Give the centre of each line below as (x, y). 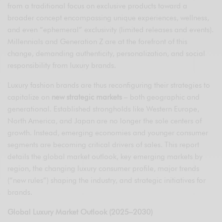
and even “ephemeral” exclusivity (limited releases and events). (111, 30)
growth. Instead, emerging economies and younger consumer (108, 133)
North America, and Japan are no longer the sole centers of (105, 121)
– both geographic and (161, 97)
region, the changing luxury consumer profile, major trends (104, 169)
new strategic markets (87, 97)
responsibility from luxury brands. (62, 66)
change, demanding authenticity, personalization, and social (107, 54)
